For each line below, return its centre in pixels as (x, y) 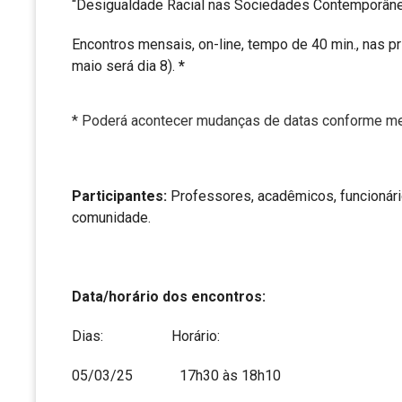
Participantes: (121, 197)
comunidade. (111, 218)
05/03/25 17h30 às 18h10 (176, 376)
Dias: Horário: (146, 336)
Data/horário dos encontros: (169, 297)
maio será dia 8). (125, 66)
